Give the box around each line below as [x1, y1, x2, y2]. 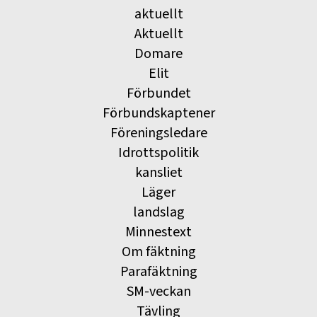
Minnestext [125, 222, 192, 243]
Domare [134, 44, 183, 64]
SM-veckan [126, 282, 191, 302]
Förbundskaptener [102, 103, 215, 124]
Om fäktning [121, 242, 196, 263]
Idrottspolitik [118, 143, 199, 163]
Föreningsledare [110, 123, 207, 144]
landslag [132, 202, 185, 223]
